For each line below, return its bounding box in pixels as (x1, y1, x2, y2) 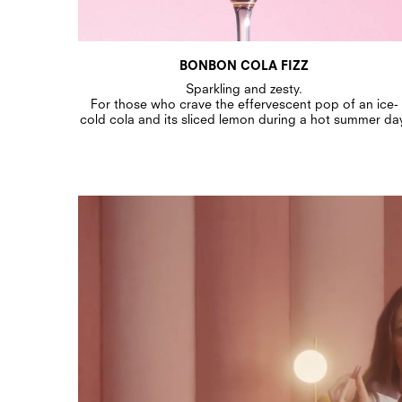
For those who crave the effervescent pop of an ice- (90, 95, 398, 111)
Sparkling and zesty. (186, 80, 302, 96)
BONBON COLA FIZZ (179, 57, 309, 73)
